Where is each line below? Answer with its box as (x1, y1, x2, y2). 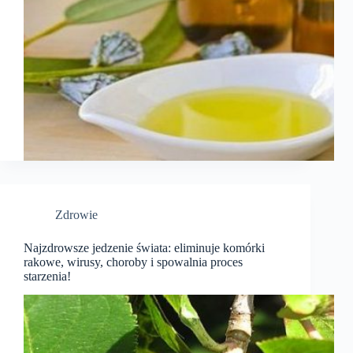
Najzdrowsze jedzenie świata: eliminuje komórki (24, 240, 265, 255)
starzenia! (24, 269, 71, 283)
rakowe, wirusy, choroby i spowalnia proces (24, 255, 243, 269)
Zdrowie (55, 207, 98, 221)
